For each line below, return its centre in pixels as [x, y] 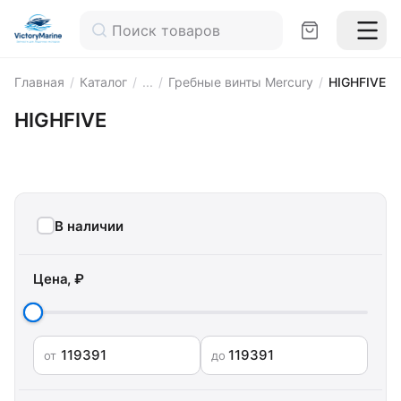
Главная [39, 82]
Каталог [103, 82]
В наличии [89, 226]
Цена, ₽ [59, 279]
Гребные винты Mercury [241, 82]
